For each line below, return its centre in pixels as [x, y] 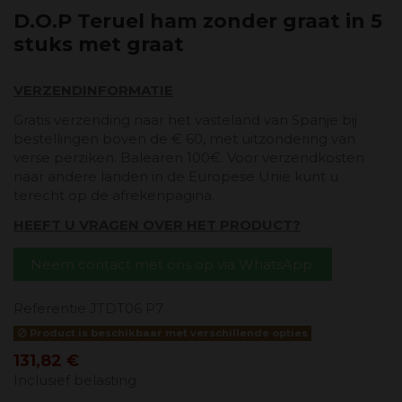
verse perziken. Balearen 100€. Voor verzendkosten [189, 158]
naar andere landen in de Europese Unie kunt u [176, 177]
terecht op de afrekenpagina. [116, 196]
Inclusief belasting [75, 380]
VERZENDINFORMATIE [93, 91]
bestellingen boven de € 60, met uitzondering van [184, 139]
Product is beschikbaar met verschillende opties [167, 332]
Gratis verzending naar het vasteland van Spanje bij [185, 120]
